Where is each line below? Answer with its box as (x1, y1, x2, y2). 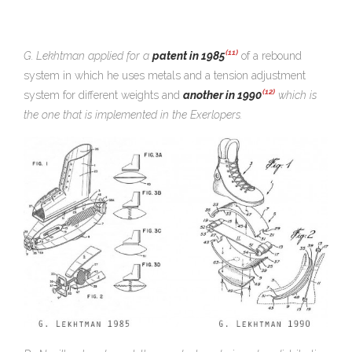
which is (275, 88, 317, 101)
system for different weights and (24, 88, 183, 101)
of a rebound (241, 49, 302, 62)
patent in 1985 (152, 49, 225, 62)
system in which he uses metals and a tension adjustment (24, 68, 306, 82)
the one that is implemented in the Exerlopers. (24, 108, 242, 121)
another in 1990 (183, 88, 262, 101)
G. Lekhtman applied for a (24, 49, 152, 62)
